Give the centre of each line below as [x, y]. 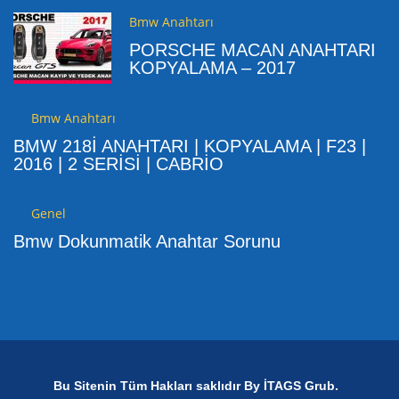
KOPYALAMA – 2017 [212, 68]
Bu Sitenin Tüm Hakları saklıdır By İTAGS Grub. [196, 385]
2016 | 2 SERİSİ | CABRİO [118, 163]
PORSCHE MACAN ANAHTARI [252, 50]
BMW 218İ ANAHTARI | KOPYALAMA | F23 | [190, 146]
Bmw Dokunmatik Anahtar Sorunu [147, 241]
